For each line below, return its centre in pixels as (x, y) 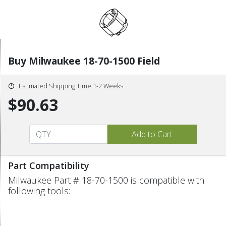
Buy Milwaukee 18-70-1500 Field (84, 61)
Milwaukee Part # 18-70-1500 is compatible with (106, 180)
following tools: (39, 190)
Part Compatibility (49, 165)
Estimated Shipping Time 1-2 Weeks (71, 86)
